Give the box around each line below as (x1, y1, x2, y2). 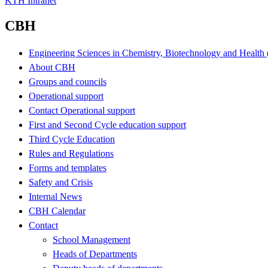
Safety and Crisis (29, 176, 93, 187)
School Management (53, 234, 130, 245)
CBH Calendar (29, 205, 86, 216)
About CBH (29, 62, 75, 72)
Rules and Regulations (29, 148, 114, 159)
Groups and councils (29, 76, 106, 87)
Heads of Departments (53, 248, 137, 259)
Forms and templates (29, 162, 106, 173)
